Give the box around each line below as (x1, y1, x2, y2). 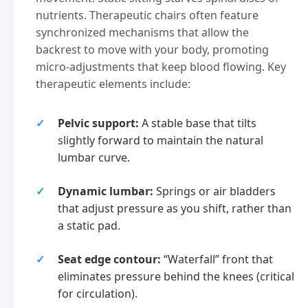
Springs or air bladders (153, 183, 276, 199)
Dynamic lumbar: (58, 183, 153, 199)
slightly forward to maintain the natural (58, 132, 263, 148)
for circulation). (58, 285, 137, 301)
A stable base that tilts (139, 115, 256, 131)
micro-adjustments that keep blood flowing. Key (36, 58, 286, 74)
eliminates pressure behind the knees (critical (58, 268, 294, 284)
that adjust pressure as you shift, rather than (58, 200, 291, 216)
